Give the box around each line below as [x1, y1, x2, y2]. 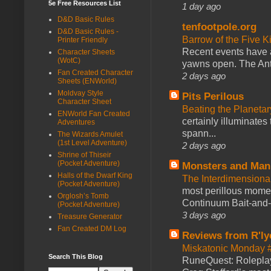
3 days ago [182, 209, 226, 220]
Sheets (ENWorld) [57, 76, 117, 85]
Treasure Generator [57, 212, 122, 221]
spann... [182, 128, 216, 139]
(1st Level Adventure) [57, 138, 127, 147]
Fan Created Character [57, 68, 133, 77]
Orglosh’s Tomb [57, 191, 109, 200]
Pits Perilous [182, 90, 244, 102]
